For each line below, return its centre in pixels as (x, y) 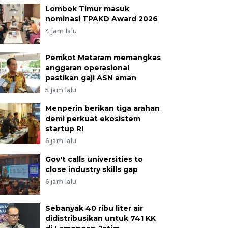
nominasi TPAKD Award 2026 (101, 19)
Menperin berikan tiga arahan (102, 108)
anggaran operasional (87, 68)
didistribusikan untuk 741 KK (100, 218)
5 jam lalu (61, 90)
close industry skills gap (91, 169)
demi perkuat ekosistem (93, 119)
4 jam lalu (61, 31)
